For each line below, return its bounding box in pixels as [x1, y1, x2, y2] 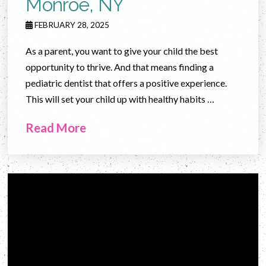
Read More [26, 120, 87, 135]
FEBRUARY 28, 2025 [33, 19, 110, 30]
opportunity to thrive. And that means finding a [26, 61, 214, 72]
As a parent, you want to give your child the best [26, 45, 218, 56]
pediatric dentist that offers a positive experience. [26, 77, 227, 88]
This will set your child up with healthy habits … [26, 93, 215, 104]
